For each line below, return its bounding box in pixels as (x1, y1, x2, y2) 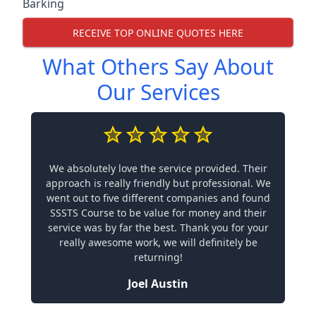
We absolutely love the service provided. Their (49, 162, 267, 175)
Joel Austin (128, 276, 188, 291)
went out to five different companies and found (46, 191, 270, 205)
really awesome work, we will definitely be (59, 236, 257, 249)
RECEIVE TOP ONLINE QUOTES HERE (73, 25, 243, 39)
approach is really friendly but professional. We (45, 176, 271, 190)
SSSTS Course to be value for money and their (49, 206, 267, 219)
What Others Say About (42, 52, 274, 81)
